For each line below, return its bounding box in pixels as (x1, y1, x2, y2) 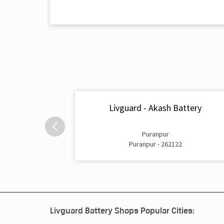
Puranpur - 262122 (128, 139, 182, 148)
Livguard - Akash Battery (109, 102, 201, 114)
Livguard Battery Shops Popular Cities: (49, 205, 194, 215)
